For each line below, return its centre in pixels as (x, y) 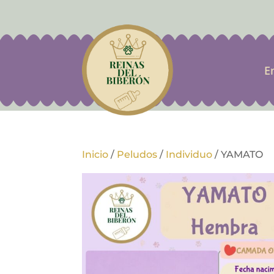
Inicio (95, 154)
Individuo (189, 154)
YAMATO (242, 154)
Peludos (137, 154)
